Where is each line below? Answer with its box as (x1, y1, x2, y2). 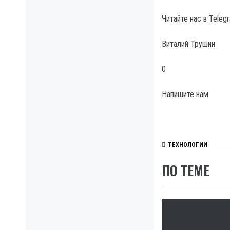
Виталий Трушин (162, 39, 215, 49)
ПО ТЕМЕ (162, 160, 209, 180)
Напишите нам (162, 89, 208, 99)
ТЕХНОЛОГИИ (168, 141, 207, 149)
